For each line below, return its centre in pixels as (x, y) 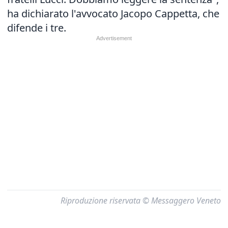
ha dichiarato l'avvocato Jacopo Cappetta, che (113, 13)
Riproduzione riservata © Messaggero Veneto (141, 201)
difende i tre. (37, 28)
